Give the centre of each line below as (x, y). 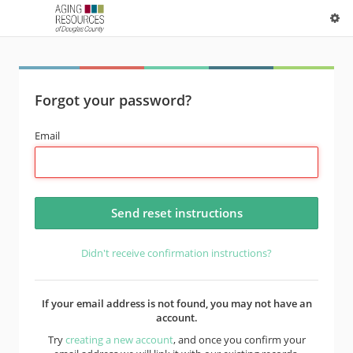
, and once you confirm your (239, 340)
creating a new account (119, 340)
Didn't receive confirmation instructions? (176, 253)
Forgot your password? (113, 100)
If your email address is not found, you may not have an (176, 303)
